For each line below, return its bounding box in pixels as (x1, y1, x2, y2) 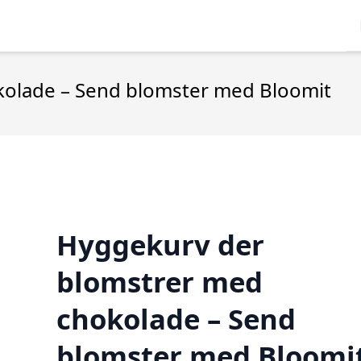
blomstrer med (56, 262, 263, 301)
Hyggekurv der (56, 225, 264, 263)
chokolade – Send (56, 299, 296, 338)
